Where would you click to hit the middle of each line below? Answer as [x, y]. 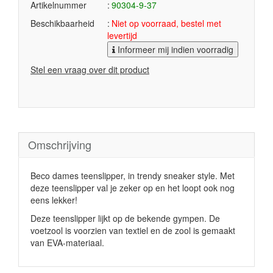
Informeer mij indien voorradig [174, 49]
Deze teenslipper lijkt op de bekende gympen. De [125, 218]
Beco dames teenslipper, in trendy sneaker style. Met [133, 175]
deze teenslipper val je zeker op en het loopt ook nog [133, 188]
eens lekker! [54, 200]
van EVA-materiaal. [67, 243]
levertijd [122, 35]
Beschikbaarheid [62, 23]
